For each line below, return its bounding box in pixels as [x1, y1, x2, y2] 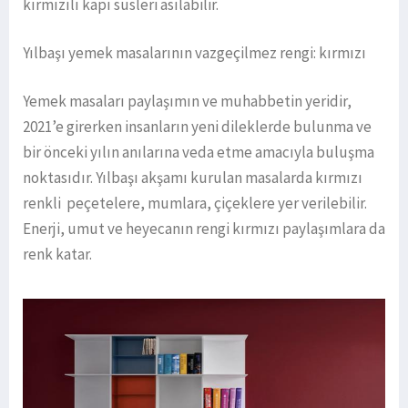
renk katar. [23, 243, 95, 264]
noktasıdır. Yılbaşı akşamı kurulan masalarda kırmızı [23, 167, 362, 188]
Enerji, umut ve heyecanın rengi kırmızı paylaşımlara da [23, 218, 385, 239]
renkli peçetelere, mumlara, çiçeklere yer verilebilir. [23, 192, 367, 213]
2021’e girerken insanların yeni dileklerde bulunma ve [23, 116, 372, 137]
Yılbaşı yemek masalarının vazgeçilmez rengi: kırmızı [23, 42, 366, 63]
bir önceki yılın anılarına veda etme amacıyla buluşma [23, 141, 374, 162]
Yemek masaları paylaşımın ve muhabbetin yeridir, [23, 90, 352, 111]
